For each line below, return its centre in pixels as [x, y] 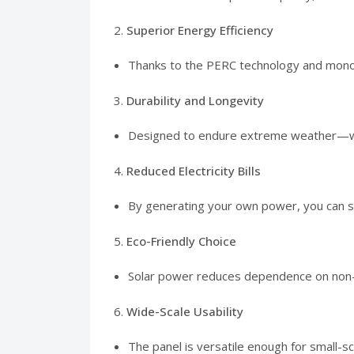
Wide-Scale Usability [185, 311]
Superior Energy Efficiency [200, 30]
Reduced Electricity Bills [194, 170]
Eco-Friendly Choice [181, 241]
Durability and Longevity [195, 100]
